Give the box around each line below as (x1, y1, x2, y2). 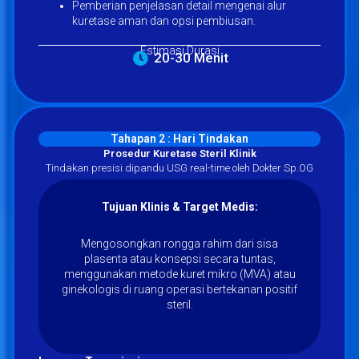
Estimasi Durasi (139, 43, 220, 57)
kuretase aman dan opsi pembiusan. (72, 14, 256, 27)
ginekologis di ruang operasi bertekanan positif (62, 282, 297, 296)
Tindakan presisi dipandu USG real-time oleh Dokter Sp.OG (46, 161, 313, 174)
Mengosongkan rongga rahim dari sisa (81, 236, 278, 250)
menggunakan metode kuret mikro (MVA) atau (63, 267, 296, 280)
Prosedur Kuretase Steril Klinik (103, 147, 256, 159)
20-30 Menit (153, 49, 228, 66)
